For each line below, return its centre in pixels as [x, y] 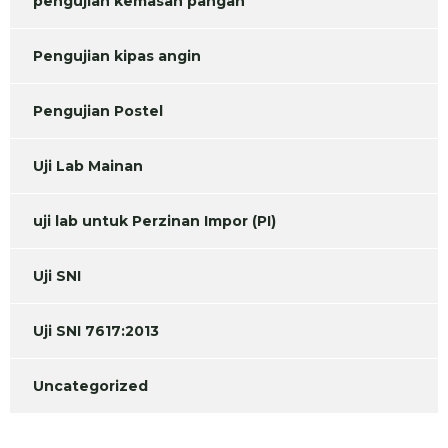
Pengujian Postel [98, 111]
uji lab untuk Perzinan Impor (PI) [154, 221]
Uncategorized [90, 386]
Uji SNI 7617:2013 [96, 331]
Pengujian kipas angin [117, 56]
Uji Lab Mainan [88, 166]
